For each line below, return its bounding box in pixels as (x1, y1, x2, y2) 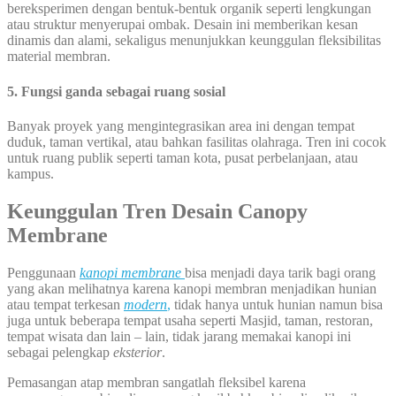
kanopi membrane (80, 264, 181, 280)
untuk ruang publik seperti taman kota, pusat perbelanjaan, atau (7, 149, 358, 165)
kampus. (7, 165, 54, 181)
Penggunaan (7, 264, 80, 280)
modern (124, 296, 167, 312)
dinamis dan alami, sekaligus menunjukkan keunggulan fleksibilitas (7, 33, 381, 49)
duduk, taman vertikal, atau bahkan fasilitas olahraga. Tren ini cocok (7, 133, 386, 149)
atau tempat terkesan (7, 296, 124, 312)
